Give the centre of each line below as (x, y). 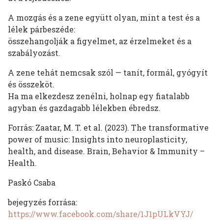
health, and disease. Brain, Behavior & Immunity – (106, 151)
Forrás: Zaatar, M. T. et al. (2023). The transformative (108, 128)
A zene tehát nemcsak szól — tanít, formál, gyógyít (108, 73)
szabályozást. (34, 53)
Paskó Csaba (32, 183)
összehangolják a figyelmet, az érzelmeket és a (100, 41)
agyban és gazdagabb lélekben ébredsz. (84, 108)
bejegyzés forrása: (42, 202)
